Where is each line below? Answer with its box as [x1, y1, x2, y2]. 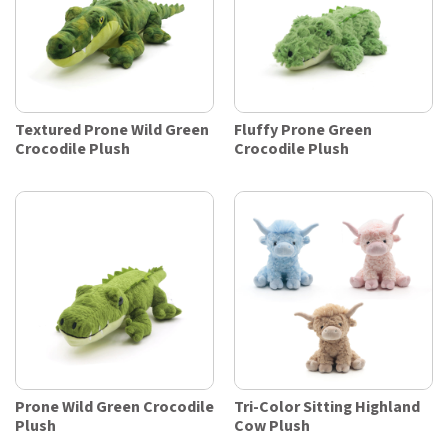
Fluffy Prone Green [234, 120, 372, 142]
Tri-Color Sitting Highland [234, 397, 420, 419]
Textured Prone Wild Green [15, 120, 209, 142]
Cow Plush [234, 416, 310, 438]
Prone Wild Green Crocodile [15, 397, 214, 419]
